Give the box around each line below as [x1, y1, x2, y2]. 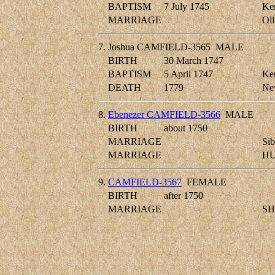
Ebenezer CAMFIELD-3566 [108, 109, 220, 120]
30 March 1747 [164, 55, 223, 66]
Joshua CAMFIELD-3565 [108, 42, 211, 53]
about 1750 [164, 123, 207, 134]
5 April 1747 [164, 69, 213, 80]
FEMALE [182, 177, 227, 188]
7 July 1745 [164, 1, 209, 12]
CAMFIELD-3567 [108, 177, 182, 188]
